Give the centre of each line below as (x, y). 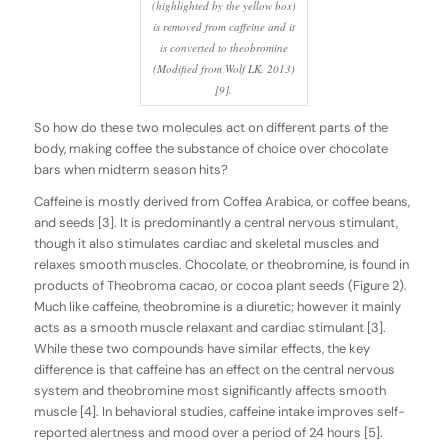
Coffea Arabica (266, 201)
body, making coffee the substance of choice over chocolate (210, 148)
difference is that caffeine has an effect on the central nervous (214, 369)
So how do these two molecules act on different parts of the (210, 127)
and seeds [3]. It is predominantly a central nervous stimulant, (215, 222)
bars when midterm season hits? (130, 169)
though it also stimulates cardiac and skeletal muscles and (206, 243)
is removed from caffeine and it (223, 26)
